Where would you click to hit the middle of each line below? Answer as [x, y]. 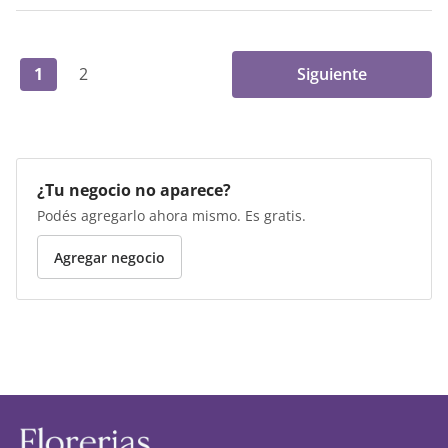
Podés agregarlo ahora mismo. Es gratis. [171, 216]
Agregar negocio [109, 257]
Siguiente [332, 74]
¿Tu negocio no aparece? [134, 190]
